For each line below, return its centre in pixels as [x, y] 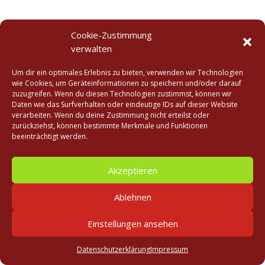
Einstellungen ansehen [132, 223]
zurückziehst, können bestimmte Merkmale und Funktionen [110, 126]
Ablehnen [132, 197]
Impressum [169, 249]
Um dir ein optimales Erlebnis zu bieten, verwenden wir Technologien [127, 72]
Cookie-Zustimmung [112, 35]
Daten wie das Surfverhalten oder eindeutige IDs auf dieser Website [125, 104]
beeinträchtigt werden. [50, 136]
